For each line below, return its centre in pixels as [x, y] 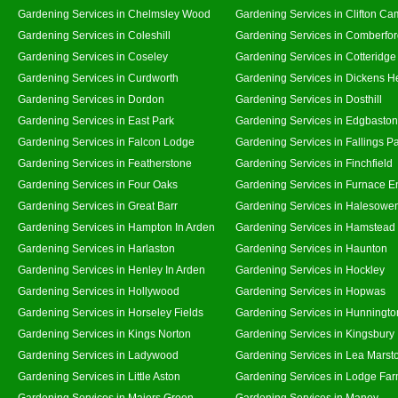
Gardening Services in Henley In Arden [111, 270]
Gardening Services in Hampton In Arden [116, 227]
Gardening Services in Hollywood [99, 291]
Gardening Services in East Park [96, 120]
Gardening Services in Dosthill [309, 99]
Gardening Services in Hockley [310, 270]
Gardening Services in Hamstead [315, 227]
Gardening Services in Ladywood [98, 355]
